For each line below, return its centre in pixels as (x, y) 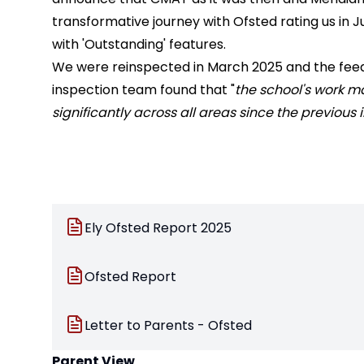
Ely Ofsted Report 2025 (158, 227)
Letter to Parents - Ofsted (168, 325)
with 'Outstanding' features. (139, 45)
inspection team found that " (143, 90)
